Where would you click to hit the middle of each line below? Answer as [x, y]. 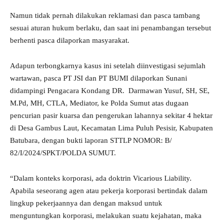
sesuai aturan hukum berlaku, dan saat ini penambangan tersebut [111, 28]
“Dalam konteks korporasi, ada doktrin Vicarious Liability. [101, 178]
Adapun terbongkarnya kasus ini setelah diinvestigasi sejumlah [108, 66]
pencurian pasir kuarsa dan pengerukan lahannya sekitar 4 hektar [111, 116]
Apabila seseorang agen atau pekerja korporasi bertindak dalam [109, 191]
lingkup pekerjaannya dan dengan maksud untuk [86, 203]
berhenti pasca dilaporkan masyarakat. [70, 41]
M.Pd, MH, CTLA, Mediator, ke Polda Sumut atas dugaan [99, 103]
